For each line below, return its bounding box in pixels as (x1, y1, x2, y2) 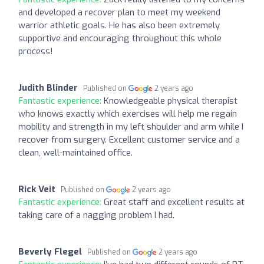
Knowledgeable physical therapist (104, 94, 237, 107)
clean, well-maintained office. (18, 146, 133, 159)
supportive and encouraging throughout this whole (18, 32, 222, 44)
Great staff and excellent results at (104, 196, 245, 208)
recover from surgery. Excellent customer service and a (18, 133, 240, 146)
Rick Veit (18, 183, 55, 195)
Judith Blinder (18, 81, 78, 94)
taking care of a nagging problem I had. (18, 209, 174, 221)
